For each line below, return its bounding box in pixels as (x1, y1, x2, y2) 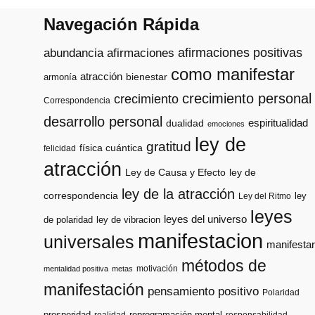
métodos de (181, 257, 266, 276)
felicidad (44, 143, 76, 154)
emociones (207, 120, 245, 129)
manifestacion (138, 229, 263, 253)
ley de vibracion (96, 214, 160, 226)
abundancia (44, 46, 103, 60)
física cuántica (79, 143, 143, 154)
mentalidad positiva (44, 264, 108, 274)
